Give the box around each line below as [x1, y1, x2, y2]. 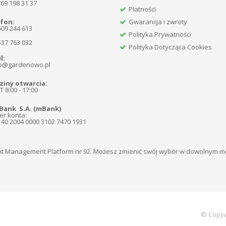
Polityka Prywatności [129, 29, 192, 39]
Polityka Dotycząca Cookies [129, 42, 212, 51]
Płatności [129, 4, 156, 14]
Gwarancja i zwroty [129, 17, 188, 26]
